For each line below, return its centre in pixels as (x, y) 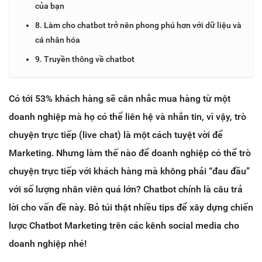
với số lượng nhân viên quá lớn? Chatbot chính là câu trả (126, 189)
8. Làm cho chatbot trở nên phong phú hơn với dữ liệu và (138, 25)
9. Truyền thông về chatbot (85, 59)
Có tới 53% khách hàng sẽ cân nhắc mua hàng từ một (120, 98)
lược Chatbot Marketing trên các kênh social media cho (124, 225)
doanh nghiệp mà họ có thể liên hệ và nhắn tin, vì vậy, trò (127, 116)
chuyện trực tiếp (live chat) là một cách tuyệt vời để (116, 135)
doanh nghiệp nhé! (48, 243)
